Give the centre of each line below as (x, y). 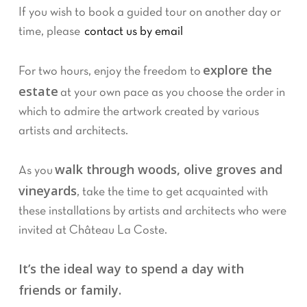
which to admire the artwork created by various (138, 112)
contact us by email (133, 32)
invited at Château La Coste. (93, 231)
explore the (237, 70)
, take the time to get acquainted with (172, 192)
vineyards (47, 191)
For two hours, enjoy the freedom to (110, 72)
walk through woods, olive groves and (168, 169)
